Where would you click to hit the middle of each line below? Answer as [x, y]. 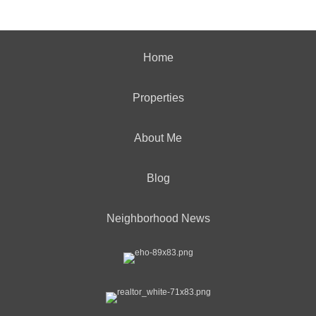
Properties [158, 98]
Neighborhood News [158, 218]
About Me [158, 138]
